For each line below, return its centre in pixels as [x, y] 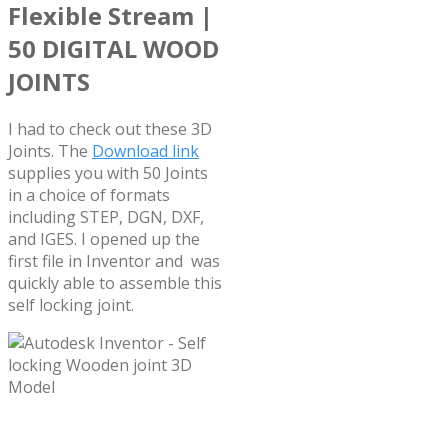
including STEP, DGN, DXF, [106, 216]
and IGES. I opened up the [104, 238]
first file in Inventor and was [114, 260]
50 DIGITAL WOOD [113, 49]
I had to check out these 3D [110, 128]
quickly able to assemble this [115, 282]
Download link [145, 150]
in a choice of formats [89, 194]
